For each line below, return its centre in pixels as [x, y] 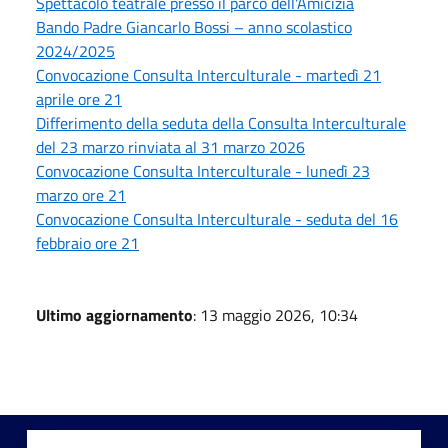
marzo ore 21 [81, 194]
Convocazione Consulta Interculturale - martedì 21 [208, 74]
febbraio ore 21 [87, 242]
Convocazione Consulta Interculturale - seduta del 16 [217, 218]
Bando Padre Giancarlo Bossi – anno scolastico [194, 26]
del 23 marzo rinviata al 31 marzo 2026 [170, 146]
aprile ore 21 [79, 98]
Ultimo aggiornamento [114, 314]
